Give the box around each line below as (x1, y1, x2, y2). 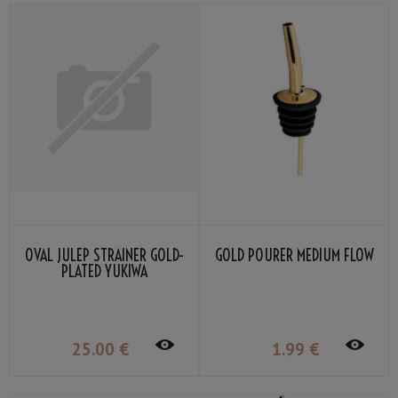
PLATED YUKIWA (60, 261, 147, 283)
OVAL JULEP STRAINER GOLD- (24, 245, 184, 267)
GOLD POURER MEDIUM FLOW (214, 245, 374, 267)
